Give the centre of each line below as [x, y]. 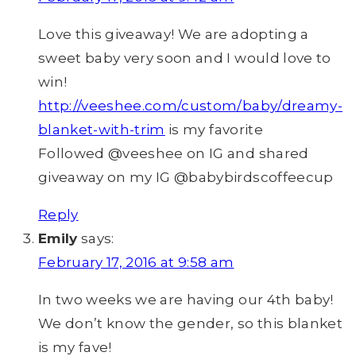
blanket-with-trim [102, 130]
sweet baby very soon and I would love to [185, 58]
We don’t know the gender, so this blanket [190, 324]
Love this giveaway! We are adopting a [174, 35]
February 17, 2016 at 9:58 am [136, 263]
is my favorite [214, 130]
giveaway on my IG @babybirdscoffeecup [186, 178]
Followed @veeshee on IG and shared [174, 154]
